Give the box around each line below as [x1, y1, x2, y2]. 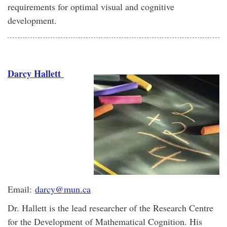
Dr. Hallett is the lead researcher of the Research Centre [8, 202, 213, 214]
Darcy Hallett [8, 67, 64, 80]
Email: [8, 183, 35, 195]
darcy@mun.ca [35, 183, 91, 195]
